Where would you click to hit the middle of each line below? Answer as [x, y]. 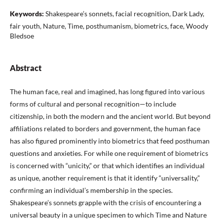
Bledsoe [22, 36]
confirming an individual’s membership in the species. [91, 190]
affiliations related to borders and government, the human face [105, 129]
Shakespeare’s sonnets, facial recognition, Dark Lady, [125, 14]
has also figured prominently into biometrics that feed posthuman [110, 141]
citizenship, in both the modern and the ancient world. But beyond [110, 116]
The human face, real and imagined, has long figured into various [107, 92]
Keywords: [28, 14]
